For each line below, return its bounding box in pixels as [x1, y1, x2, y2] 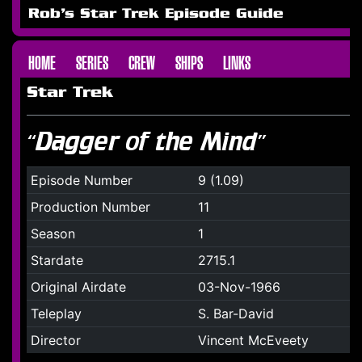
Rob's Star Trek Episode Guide [28, 8, 284, 20]
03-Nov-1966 [197, 279, 280, 295]
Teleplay [30, 305, 82, 322]
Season [30, 225, 75, 242]
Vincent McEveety [197, 332, 309, 348]
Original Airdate [30, 279, 126, 295]
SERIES [76, 52, 108, 74]
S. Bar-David [197, 305, 274, 322]
